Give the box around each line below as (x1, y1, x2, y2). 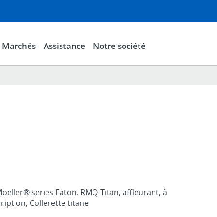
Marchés (1, 40, 36, 51)
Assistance (43, 40, 85, 51)
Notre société (93, 40, 146, 51)
